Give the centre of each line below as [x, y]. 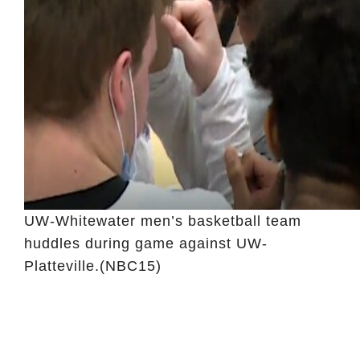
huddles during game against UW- [146, 243]
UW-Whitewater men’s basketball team [163, 221]
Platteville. [62, 266]
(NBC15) [131, 266]
